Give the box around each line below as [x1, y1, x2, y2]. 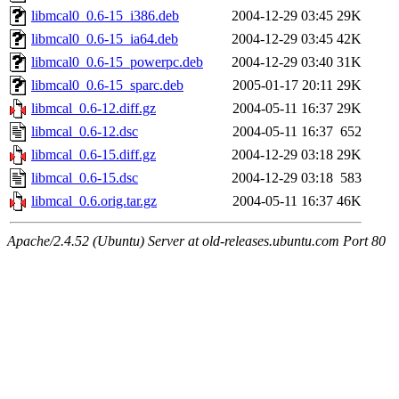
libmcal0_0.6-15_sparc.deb [31, 77, 183, 94]
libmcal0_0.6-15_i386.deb [31, 8, 179, 24]
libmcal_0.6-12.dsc [31, 124, 138, 140]
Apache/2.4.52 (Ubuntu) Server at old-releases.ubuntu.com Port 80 [7, 233, 386, 249]
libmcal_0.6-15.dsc [31, 170, 138, 186]
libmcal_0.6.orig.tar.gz [31, 193, 157, 209]
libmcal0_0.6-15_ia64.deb [31, 31, 178, 47]
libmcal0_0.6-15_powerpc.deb [31, 54, 203, 70]
